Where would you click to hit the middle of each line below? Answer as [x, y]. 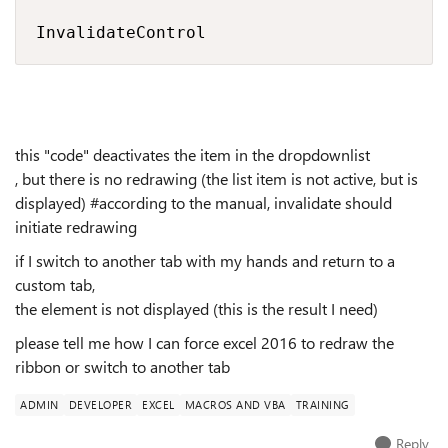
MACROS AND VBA [235, 404]
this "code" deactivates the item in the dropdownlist [192, 154]
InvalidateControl [121, 32]
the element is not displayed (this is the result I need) [196, 308]
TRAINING [322, 404]
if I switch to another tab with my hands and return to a [205, 260]
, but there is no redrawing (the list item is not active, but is [216, 178]
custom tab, [55, 284]
